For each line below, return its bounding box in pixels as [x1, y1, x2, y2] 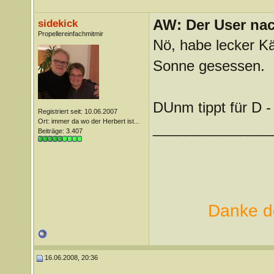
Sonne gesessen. [152, 57, 265, 74]
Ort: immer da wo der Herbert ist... [37, 117, 139, 125]
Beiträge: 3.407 [37, 127, 83, 135]
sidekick [37, 17, 78, 29]
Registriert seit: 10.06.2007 [37, 108, 117, 115]
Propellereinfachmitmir [37, 30, 103, 37]
